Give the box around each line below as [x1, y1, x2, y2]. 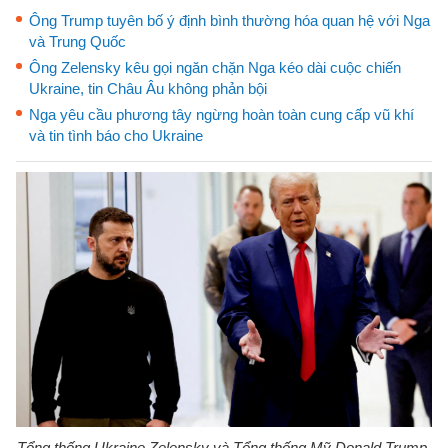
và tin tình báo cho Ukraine [29, 127, 203, 144]
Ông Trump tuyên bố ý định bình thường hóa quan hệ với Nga [29, 12, 430, 29]
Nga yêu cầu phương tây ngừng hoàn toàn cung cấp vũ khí [29, 106, 414, 123]
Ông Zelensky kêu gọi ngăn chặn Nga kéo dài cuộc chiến [29, 59, 401, 76]
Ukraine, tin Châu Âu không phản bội [29, 80, 267, 97]
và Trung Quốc [29, 33, 126, 50]
